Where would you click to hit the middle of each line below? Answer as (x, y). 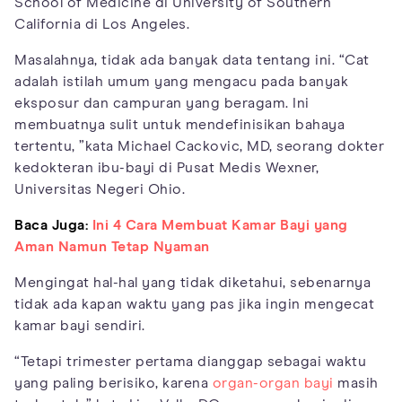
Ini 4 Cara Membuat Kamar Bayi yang (220, 226)
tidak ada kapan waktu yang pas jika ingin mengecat (194, 305)
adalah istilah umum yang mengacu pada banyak (181, 82)
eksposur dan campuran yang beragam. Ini (162, 104)
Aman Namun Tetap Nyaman (112, 247)
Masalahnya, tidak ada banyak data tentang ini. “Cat (192, 61)
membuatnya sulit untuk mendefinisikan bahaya (179, 125)
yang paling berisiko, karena (114, 384)
